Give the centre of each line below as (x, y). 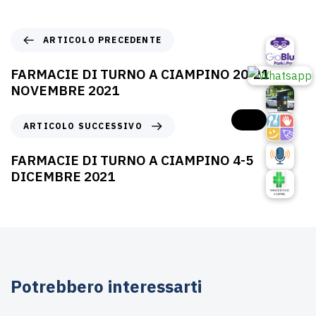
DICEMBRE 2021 (63, 177)
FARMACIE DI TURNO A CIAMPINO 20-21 (140, 74)
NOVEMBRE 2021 (65, 91)
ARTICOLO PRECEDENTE (102, 40)
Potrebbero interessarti (106, 287)
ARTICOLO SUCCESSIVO (83, 126)
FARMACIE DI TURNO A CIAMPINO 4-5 (132, 160)
